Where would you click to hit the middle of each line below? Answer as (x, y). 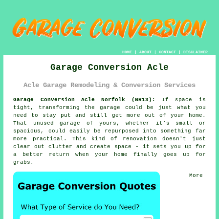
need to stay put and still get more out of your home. (109, 116)
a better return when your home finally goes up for (109, 155)
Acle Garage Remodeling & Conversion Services (109, 85)
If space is (181, 100)
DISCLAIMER (195, 52)
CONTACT (167, 52)
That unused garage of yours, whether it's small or (109, 123)
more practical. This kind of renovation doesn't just (109, 139)
